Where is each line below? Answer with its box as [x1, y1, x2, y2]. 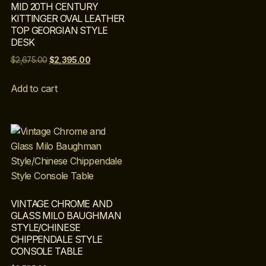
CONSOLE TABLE [11, 245, 83, 258]
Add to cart [11, 82, 57, 94]
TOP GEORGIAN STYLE [11, 24, 107, 36]
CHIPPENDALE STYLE [11, 233, 102, 246]
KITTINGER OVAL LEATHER [11, 12, 125, 24]
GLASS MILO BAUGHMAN [11, 210, 121, 222]
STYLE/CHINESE [11, 221, 80, 234]
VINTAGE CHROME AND [11, 198, 112, 210]
